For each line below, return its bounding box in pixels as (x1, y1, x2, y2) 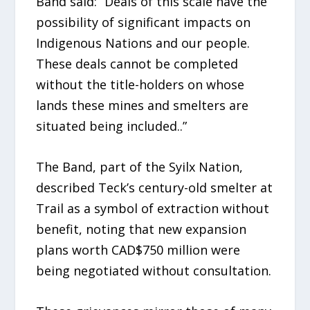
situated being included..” (36, 118, 188, 135)
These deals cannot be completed (36, 55, 239, 73)
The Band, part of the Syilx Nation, (36, 158, 244, 175)
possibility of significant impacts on (36, 14, 251, 31)
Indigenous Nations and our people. (36, 35, 250, 52)
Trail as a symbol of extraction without (36, 199, 270, 217)
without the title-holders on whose (36, 76, 245, 93)
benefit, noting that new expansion (36, 220, 247, 237)
